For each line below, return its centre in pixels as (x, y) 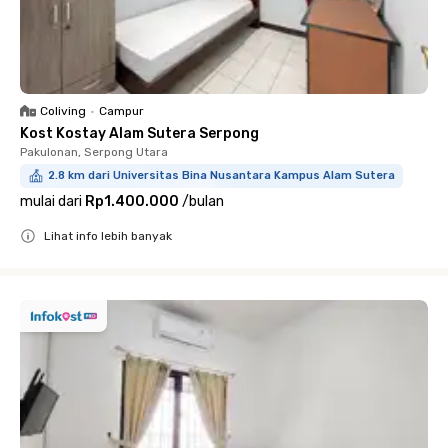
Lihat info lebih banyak (108, 236)
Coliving (63, 111)
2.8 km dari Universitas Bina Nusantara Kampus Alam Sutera (221, 175)
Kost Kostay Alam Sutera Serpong (139, 133)
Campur (121, 111)
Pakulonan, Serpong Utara (94, 152)
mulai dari (51, 201)
